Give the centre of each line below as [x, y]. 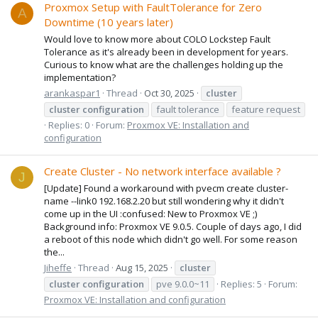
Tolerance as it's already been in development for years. [166, 51]
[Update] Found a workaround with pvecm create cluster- [166, 188]
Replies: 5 [241, 284]
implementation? [80, 77]
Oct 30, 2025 [169, 93]
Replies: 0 [69, 125]
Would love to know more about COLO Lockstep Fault [157, 39]
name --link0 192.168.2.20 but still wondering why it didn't [164, 201]
